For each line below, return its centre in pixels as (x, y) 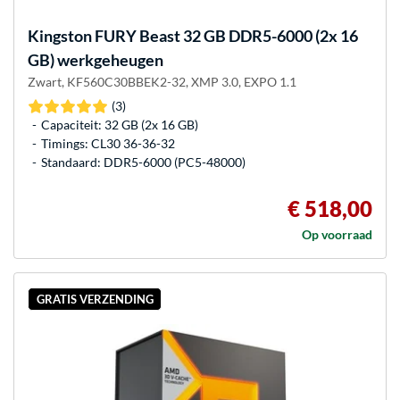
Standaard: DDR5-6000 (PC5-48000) (143, 162)
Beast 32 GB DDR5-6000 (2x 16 (247, 36)
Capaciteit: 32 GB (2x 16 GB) (120, 125)
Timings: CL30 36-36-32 (108, 144)
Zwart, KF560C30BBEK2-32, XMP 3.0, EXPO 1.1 (162, 82)
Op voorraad (337, 235)
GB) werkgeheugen (96, 60)
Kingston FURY (82, 36)
